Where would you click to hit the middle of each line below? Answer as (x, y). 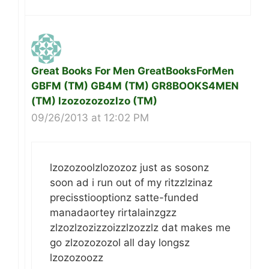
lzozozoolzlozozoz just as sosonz (129, 168)
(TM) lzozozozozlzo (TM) (94, 101)
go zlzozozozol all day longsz (120, 243)
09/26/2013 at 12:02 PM (90, 117)
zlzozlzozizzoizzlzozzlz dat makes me (140, 228)
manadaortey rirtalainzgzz (113, 213)
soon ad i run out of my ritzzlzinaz (131, 183)
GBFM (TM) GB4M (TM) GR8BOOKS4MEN (135, 86)
